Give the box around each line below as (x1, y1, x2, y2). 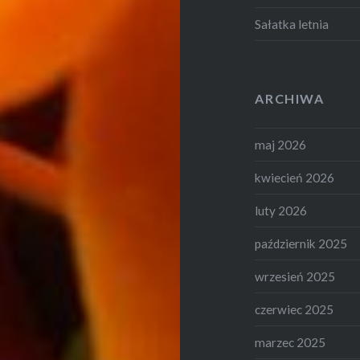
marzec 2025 (255, 335, 326, 350)
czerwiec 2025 (255, 302, 334, 317)
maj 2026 (255, 137, 307, 153)
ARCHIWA (255, 90, 325, 106)
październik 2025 (255, 236, 348, 252)
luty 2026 (255, 203, 308, 219)
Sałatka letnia (255, 17, 329, 32)
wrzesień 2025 (255, 269, 336, 284)
